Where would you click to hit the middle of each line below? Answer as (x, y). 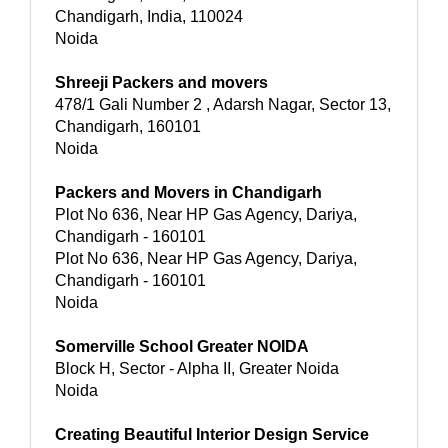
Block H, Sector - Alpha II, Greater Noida (197, 368)
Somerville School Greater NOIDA (182, 346)
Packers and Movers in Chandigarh (188, 192)
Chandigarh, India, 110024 (149, 16)
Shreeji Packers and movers (161, 82)
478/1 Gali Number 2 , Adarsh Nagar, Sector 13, (223, 104)
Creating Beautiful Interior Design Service (212, 434)
